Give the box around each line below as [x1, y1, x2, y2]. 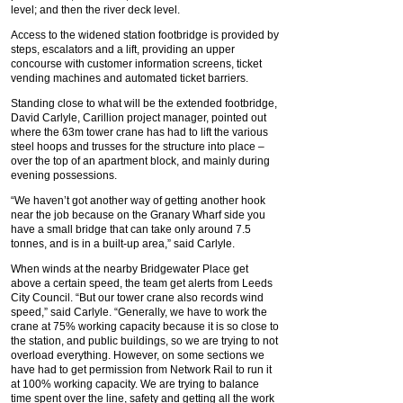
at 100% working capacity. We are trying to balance [11, 378, 259, 390]
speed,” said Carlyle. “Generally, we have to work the [11, 306, 267, 318]
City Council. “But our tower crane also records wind [11, 291, 264, 304]
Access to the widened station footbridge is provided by [11, 29, 279, 41]
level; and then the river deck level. [11, 4, 180, 16]
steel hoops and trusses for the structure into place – [11, 140, 264, 153]
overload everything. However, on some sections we [11, 349, 264, 362]
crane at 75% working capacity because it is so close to [11, 320, 279, 333]
